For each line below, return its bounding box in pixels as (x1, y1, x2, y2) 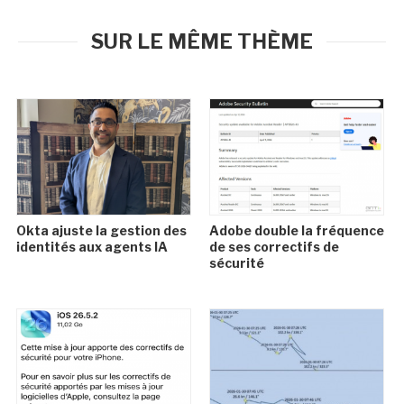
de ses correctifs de (208, 238, 339, 254)
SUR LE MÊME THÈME (91, 29, 313, 53)
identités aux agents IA (16, 238, 169, 254)
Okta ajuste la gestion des (16, 222, 188, 238)
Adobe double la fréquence (208, 222, 384, 238)
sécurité (208, 254, 264, 271)
